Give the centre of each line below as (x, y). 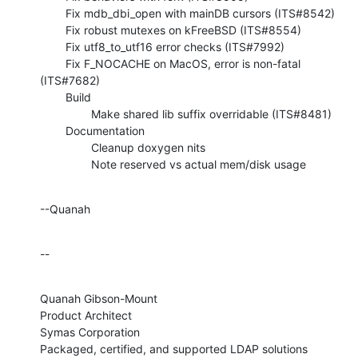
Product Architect (86, 315)
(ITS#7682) (70, 80)
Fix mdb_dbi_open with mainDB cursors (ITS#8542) (53, 13)
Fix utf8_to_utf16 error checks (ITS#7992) (53, 46)
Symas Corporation (90, 332)
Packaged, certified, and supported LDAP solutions (174, 348)
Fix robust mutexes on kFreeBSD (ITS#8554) (53, 30)
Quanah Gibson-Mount (99, 298)
